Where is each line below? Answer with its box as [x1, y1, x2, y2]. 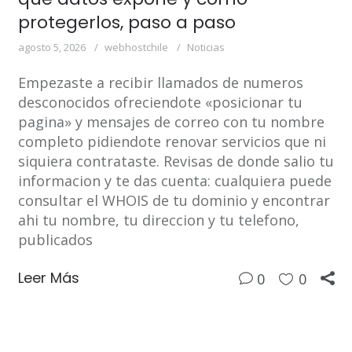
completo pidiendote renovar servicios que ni [17, 132, 326, 152]
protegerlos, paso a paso [17, 10, 236, 35]
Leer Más [17, 268, 79, 288]
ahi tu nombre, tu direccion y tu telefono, [17, 211, 299, 230]
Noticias [186, 40, 225, 55]
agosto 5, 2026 [17, 40, 86, 55]
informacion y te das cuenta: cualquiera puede [17, 171, 332, 191]
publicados [17, 230, 93, 250]
